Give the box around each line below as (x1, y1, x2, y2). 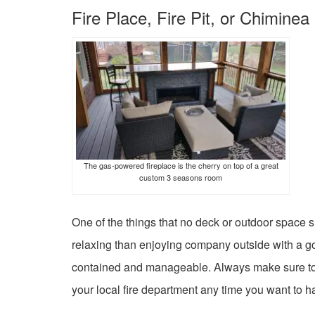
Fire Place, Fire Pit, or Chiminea (72, 5, 309, 30)
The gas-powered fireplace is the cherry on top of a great (83, 159, 278, 171)
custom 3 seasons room (139, 171, 222, 183)
